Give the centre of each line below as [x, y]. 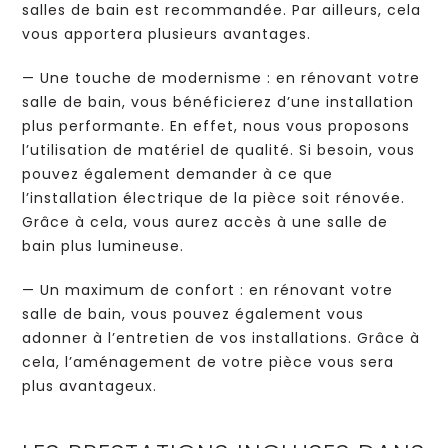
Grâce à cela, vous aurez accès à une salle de [205, 222]
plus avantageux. [90, 386]
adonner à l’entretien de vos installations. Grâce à [221, 338]
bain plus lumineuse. [103, 246]
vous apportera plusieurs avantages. [167, 34]
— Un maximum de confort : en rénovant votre [208, 290]
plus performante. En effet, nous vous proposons [216, 126]
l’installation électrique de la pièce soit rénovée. [214, 198]
